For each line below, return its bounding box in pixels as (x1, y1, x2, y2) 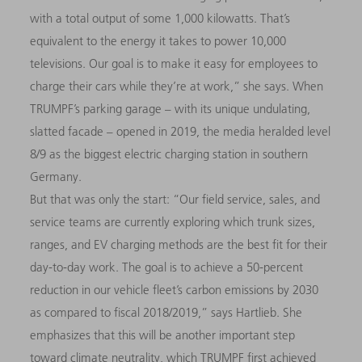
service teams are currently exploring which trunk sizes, (30, 213, 316, 229)
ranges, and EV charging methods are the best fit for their (30, 236, 328, 252)
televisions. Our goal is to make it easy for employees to (30, 55, 318, 71)
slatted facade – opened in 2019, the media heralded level (30, 123, 331, 139)
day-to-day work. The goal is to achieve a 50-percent (30, 259, 304, 275)
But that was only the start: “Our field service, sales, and (30, 191, 321, 207)
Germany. (30, 168, 82, 184)
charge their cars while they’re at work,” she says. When (30, 78, 324, 94)
